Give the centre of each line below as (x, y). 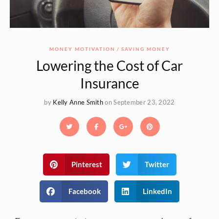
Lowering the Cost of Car (109, 65)
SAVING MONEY (145, 49)
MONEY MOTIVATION (82, 49)
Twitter (157, 164)
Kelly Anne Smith (78, 102)
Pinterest (87, 164)
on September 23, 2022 (140, 102)
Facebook (84, 191)
